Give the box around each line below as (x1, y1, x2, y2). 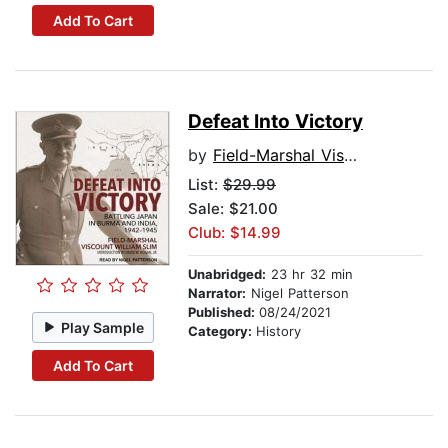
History (256, 323, 301, 340)
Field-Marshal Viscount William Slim (213, 145, 344, 166)
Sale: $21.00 (188, 199, 278, 219)
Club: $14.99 (188, 223, 281, 243)
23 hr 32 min (266, 266, 353, 283)
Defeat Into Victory (188, 110, 363, 134)
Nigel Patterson (246, 285, 349, 302)
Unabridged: (188, 266, 266, 283)
